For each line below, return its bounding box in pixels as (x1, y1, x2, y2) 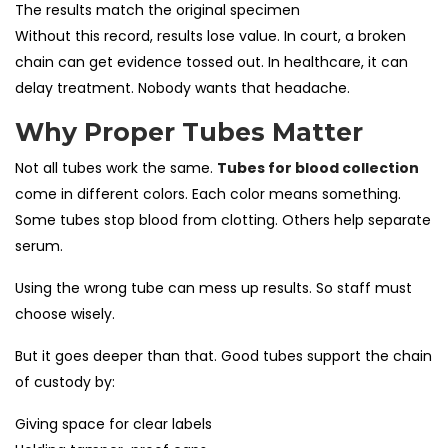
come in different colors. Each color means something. (15, 183, 401, 204)
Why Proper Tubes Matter (15, 116, 363, 147)
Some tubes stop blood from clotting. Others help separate (15, 209, 431, 230)
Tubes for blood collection (217, 157, 419, 178)
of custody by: (15, 371, 115, 392)
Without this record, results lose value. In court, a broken (15, 25, 406, 46)
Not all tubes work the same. (15, 157, 217, 178)
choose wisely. (15, 303, 115, 324)
